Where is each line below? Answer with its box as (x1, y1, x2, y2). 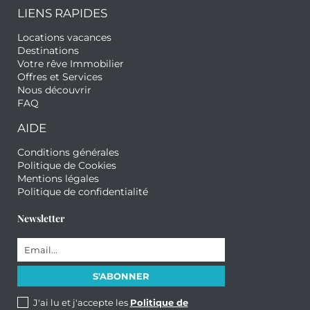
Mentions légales (17, 172, 99, 185)
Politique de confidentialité (17, 185, 148, 199)
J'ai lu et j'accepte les (33, 297, 130, 309)
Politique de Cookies (17, 159, 116, 172)
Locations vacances (17, 31, 111, 44)
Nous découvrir (17, 84, 91, 97)
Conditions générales (17, 146, 119, 159)
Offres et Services (17, 71, 102, 84)
